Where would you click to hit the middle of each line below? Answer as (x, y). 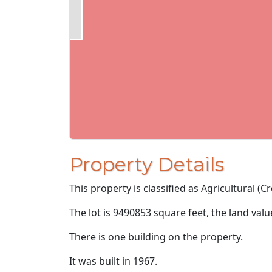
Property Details (147, 165)
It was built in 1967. (113, 261)
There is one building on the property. (156, 237)
